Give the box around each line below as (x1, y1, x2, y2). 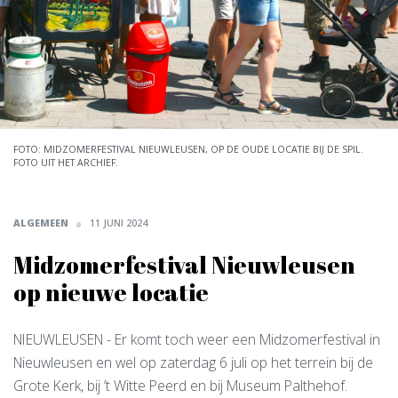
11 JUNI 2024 (90, 217, 147, 229)
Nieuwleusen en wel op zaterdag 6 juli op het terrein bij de (13, 353, 373, 372)
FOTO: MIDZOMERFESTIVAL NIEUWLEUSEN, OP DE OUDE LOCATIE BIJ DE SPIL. (13, 143, 363, 155)
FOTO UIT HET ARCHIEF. (13, 156, 118, 169)
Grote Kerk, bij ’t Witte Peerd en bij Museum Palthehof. (13, 376, 347, 395)
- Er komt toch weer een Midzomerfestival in (103, 330, 380, 349)
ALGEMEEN (13, 217, 68, 229)
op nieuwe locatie (13, 276, 209, 308)
